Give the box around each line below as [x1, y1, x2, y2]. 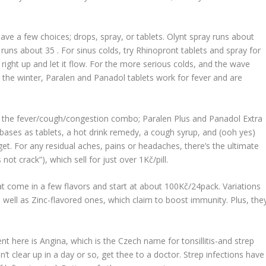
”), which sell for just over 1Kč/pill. [39, 153, 169, 165]
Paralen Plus [142, 112, 193, 124]
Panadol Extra [209, 112, 263, 124]
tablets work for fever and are [128, 72, 243, 84]
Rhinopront [136, 45, 182, 56]
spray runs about [189, 31, 255, 43]
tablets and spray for [181, 45, 261, 56]
